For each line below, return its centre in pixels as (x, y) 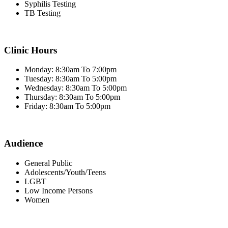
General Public (48, 163)
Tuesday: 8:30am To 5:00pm (70, 79)
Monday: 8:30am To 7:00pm (70, 70)
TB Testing (42, 13)
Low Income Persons (59, 190)
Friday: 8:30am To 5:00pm (67, 106)
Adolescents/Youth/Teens (65, 172)
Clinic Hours (31, 50)
